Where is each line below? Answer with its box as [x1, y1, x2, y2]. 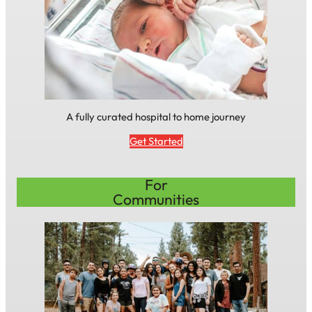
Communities [113, 190, 199, 210]
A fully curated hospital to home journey [66, 109, 246, 123]
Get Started [129, 134, 183, 148]
